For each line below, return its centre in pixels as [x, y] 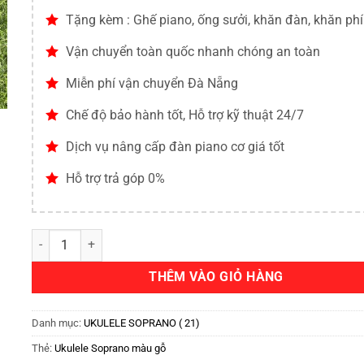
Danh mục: [58, 323]
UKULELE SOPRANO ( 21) [142, 323]
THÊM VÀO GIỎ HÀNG [216, 277]
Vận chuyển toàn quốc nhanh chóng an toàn [193, 52]
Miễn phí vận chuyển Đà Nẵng [152, 83]
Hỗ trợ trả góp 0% [115, 178]
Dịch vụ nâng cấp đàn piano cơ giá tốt [175, 147]
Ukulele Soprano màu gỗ [110, 348]
